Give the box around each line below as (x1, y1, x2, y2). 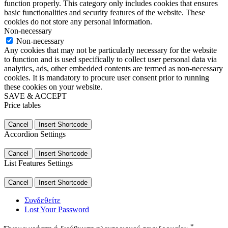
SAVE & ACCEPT (4, 91, 67, 100)
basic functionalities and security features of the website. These (4, 8, 205, 17)
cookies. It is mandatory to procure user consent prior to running (4, 73, 209, 82)
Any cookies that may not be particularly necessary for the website (4, 45, 217, 54)
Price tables (4, 100, 41, 109)
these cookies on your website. (4, 82, 102, 91)
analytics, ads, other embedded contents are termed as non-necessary (4, 64, 223, 73)
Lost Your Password (24, 205, 89, 214)
